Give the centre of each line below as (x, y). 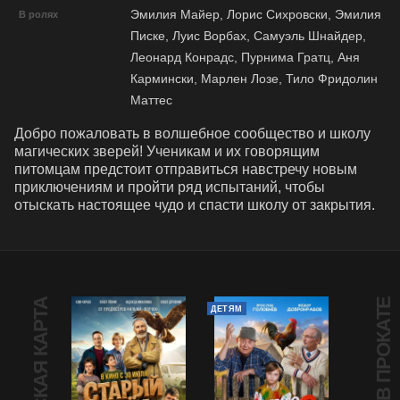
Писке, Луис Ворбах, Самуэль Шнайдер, (248, 36)
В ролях (39, 15)
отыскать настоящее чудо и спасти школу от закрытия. (195, 205)
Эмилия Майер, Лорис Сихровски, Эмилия (256, 15)
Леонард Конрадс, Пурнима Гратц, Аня (245, 58)
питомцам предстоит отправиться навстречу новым (186, 170)
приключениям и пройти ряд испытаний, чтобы (170, 187)
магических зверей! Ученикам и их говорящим (167, 152)
